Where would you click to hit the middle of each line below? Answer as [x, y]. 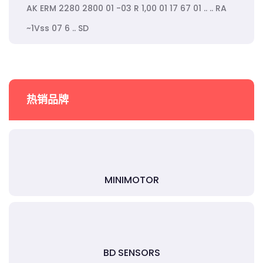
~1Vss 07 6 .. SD [58, 28]
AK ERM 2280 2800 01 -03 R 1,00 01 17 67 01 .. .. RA [127, 8]
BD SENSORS [131, 253]
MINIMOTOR [131, 180]
